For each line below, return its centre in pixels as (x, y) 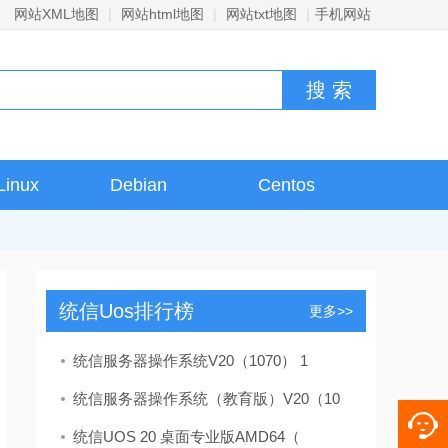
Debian (138, 185)
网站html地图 (162, 14)
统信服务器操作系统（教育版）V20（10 (206, 398)
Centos (286, 185)
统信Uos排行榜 (126, 311)
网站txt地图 (261, 14)
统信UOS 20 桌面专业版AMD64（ (186, 436)
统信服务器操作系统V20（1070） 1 (190, 360)
